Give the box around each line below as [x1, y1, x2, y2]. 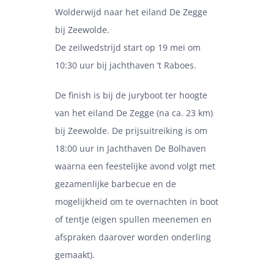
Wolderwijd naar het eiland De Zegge [54, 6, 207, 18]
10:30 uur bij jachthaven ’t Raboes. [54, 59, 196, 72]
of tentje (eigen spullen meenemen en [54, 213, 212, 226]
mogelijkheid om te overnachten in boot [54, 196, 218, 208]
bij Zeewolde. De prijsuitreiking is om [54, 125, 207, 137]
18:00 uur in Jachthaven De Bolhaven [54, 143, 206, 155]
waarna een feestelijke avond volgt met [54, 160, 215, 172]
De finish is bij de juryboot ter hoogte [54, 89, 207, 102]
